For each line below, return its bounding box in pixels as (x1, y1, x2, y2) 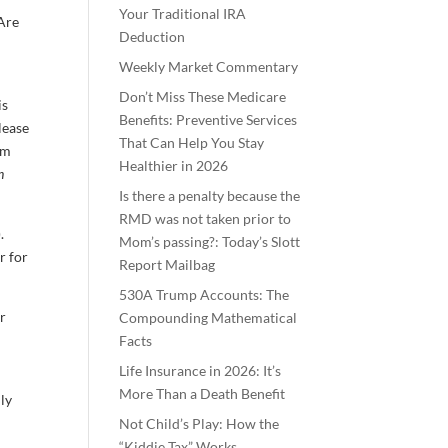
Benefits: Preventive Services (119, 110, 298, 128)
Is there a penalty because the (119, 186, 301, 204)
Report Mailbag (119, 255, 216, 273)
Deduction (119, 27, 186, 45)
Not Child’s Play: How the (119, 414, 280, 432)
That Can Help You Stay (119, 133, 265, 151)
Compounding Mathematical (119, 308, 298, 326)
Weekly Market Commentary (119, 57, 299, 75)
